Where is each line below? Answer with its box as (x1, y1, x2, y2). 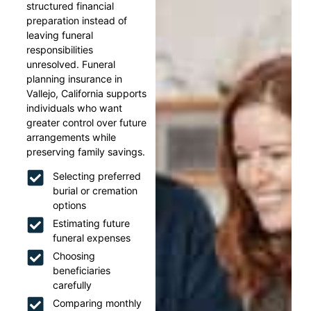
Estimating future (52, 217, 130, 230)
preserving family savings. (26, 145, 146, 158)
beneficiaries (52, 264, 110, 277)
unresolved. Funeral (26, 58, 116, 70)
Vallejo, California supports (26, 87, 147, 99)
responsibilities (26, 43, 94, 56)
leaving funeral (26, 28, 94, 41)
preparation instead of (26, 14, 128, 26)
